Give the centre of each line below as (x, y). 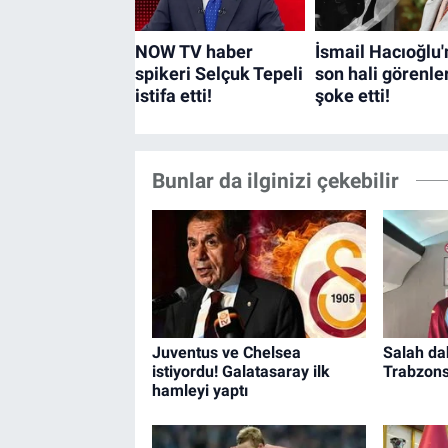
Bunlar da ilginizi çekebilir (275, 180)
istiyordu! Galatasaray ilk (240, 371)
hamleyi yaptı (199, 390)
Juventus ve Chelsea (226, 352)
